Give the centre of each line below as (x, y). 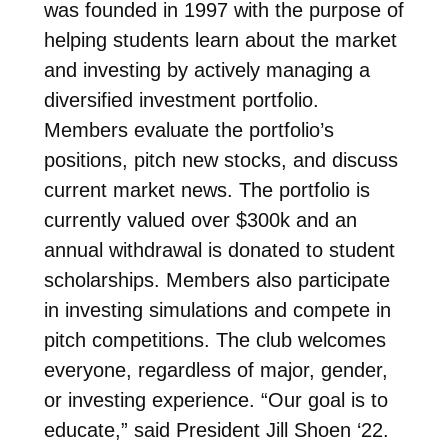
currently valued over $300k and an (200, 219)
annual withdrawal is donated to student (219, 249)
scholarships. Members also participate (216, 279)
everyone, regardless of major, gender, (215, 369)
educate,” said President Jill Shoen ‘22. (216, 429)
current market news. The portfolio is (206, 189)
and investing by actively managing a (206, 69)
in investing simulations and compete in (217, 309)
